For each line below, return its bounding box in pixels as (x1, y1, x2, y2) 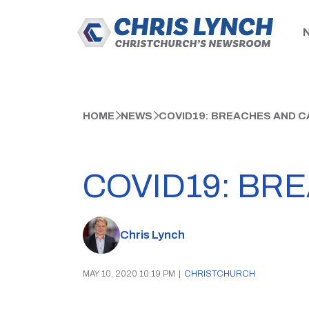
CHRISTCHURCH (183, 269, 255, 279)
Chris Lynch (119, 228, 185, 241)
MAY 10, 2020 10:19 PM (82, 269, 175, 279)
